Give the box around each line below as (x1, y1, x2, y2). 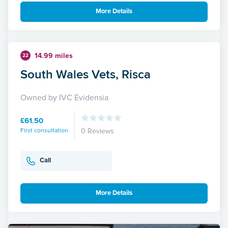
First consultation (20, 126, 68, 134)
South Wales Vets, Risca (20, 65, 151, 83)
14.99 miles (35, 51, 73, 60)
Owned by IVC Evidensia (20, 92, 108, 103)
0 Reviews (81, 126, 114, 135)
